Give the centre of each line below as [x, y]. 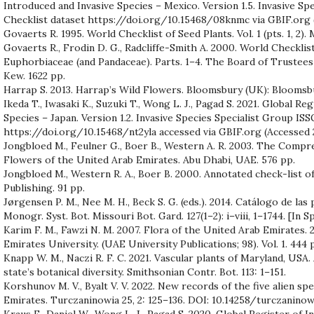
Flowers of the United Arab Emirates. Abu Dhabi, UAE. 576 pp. [149, 159]
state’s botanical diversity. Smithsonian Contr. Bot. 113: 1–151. [145, 272]
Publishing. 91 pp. [44, 187]
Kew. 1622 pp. [34, 75]
